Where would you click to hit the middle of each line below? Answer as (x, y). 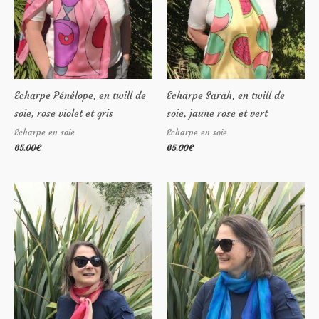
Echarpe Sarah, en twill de (226, 96)
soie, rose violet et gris (64, 114)
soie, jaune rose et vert (217, 114)
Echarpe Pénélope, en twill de (80, 96)
